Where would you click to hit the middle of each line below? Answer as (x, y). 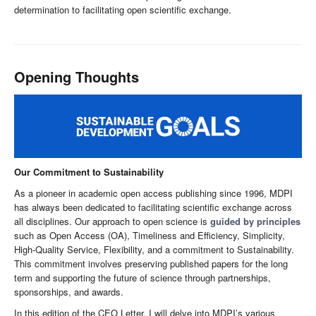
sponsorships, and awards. (69, 292)
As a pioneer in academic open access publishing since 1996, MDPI (153, 193)
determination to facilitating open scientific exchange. (123, 9)
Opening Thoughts (77, 76)
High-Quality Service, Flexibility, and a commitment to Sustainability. (154, 250)
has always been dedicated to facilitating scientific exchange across (153, 207)
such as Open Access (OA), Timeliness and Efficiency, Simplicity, (150, 236)
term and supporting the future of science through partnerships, (142, 278)
